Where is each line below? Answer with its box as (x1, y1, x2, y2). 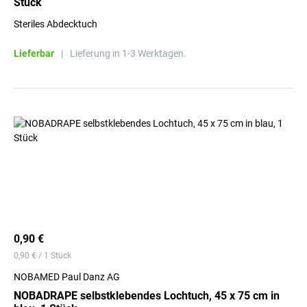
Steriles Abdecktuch (14, 19, 97, 29)
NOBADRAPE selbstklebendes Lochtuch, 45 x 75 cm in (14, 289, 280, 302)
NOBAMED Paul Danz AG (14, 271, 120, 282)
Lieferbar (14, 48, 54, 59)
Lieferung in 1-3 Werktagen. (70, 48, 186, 59)
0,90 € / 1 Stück (14, 251, 71, 260)
